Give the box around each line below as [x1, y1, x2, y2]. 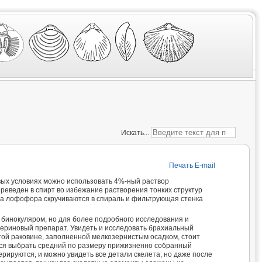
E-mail [194, 161, 215, 170]
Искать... [121, 129, 149, 137]
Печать [168, 161, 195, 170]
